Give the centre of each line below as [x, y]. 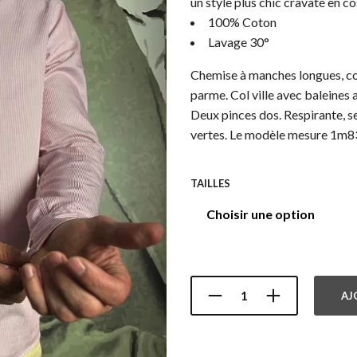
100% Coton [242, 22]
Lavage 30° [239, 41]
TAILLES [210, 183]
